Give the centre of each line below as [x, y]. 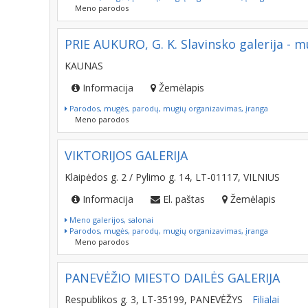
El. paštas [184, 199]
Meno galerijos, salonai [110, 220]
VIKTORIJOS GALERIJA [126, 155]
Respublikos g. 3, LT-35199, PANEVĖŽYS [154, 299]
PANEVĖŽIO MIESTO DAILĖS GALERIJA [172, 278]
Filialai [266, 299]
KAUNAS [84, 66]
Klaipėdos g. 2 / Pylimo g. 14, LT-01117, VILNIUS [172, 177]
